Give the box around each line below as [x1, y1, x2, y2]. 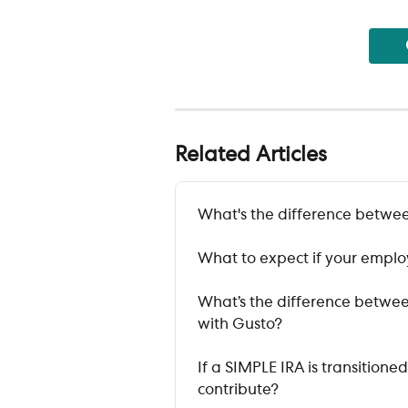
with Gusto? [198, 316, 282, 331]
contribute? [198, 382, 279, 397]
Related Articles [175, 144, 327, 165]
